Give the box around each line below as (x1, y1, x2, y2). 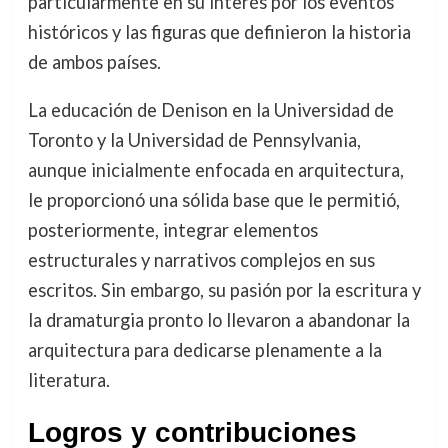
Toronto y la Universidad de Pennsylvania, (27, 129, 361, 152)
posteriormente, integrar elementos (27, 219, 318, 242)
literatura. (27, 369, 110, 392)
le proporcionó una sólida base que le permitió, (27, 189, 400, 212)
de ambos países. (27, 50, 161, 73)
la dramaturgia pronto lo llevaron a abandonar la (27, 309, 410, 332)
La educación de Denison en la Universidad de (27, 99, 394, 122)
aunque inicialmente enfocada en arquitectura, (27, 159, 404, 182)
